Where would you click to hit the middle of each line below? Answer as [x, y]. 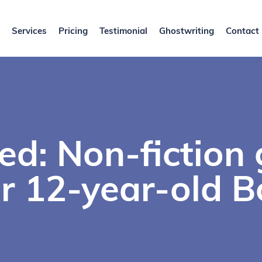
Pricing [73, 31]
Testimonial [123, 31]
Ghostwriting [186, 31]
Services [29, 31]
